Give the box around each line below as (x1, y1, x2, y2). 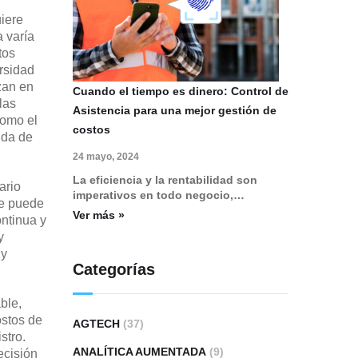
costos (73, 122, 110, 136)
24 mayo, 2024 (73, 150, 139, 162)
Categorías (73, 260, 155, 278)
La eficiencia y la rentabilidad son (73, 173, 257, 186)
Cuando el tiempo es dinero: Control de (73, 84, 288, 97)
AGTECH (73, 316, 120, 330)
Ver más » (73, 208, 125, 221)
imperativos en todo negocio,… (73, 188, 245, 201)
